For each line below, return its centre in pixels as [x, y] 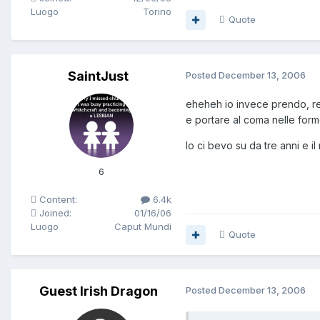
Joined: [54, 213]
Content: [57, 200]
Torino [157, 12]
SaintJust [98, 76]
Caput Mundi [143, 227]
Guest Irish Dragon [98, 291]
